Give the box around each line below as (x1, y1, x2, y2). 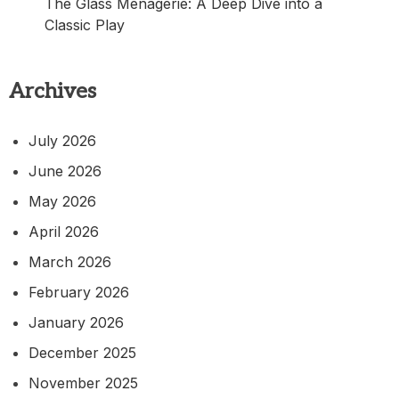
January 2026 (28, 313, 124, 332)
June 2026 (28, 162, 102, 181)
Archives (9, 78, 96, 105)
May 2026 (28, 192, 96, 211)
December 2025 (28, 344, 136, 362)
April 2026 (28, 223, 99, 241)
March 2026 (28, 253, 111, 272)
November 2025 (28, 374, 138, 393)
